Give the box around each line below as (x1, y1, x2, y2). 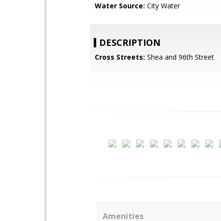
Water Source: (95, 1, 145, 10)
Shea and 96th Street (145, 52, 214, 62)
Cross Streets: (95, 52, 145, 62)
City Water (145, 1, 180, 10)
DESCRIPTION (99, 37, 160, 48)
